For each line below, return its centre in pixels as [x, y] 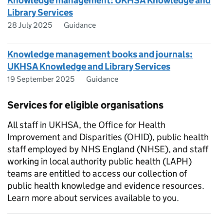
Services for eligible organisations [85, 105]
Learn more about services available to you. [93, 198]
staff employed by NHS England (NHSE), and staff [108, 149]
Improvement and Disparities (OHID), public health [108, 137]
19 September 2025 [41, 79]
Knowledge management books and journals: [100, 54]
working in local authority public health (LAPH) [100, 161]
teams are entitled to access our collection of [97, 173]
